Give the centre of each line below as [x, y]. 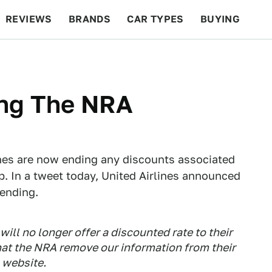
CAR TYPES [155, 19]
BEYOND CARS [49, 58]
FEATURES [228, 58]
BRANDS [90, 19]
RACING [121, 58]
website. [24, 263]
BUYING [220, 19]
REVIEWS [29, 19]
